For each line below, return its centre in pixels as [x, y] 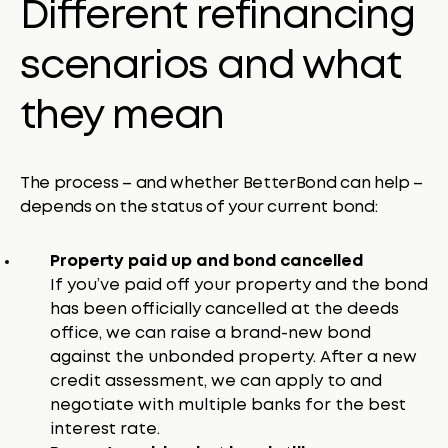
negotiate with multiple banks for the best [228, 405]
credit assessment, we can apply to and [216, 381]
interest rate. [105, 429]
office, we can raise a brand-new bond [210, 333]
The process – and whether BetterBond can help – [221, 183]
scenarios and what [210, 66]
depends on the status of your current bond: [199, 207]
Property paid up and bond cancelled [206, 261]
